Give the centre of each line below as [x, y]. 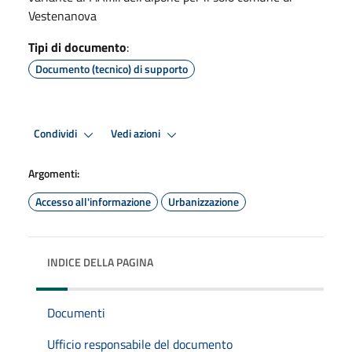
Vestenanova [62, 15]
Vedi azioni [137, 134]
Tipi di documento [77, 47]
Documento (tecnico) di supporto [112, 68]
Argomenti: [54, 173]
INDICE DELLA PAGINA [100, 262]
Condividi [57, 134]
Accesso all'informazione [93, 201]
